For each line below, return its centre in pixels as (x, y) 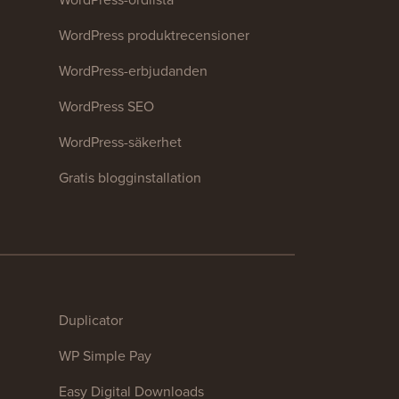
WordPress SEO (106, 106)
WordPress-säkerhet (120, 142)
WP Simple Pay (105, 355)
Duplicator (90, 320)
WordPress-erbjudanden (133, 70)
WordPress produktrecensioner (154, 35)
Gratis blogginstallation (130, 177)
